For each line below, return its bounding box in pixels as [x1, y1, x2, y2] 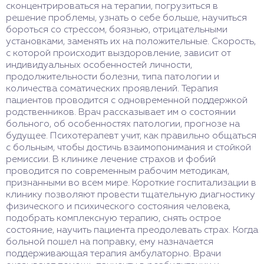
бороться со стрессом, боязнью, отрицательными [6, 25, 227, 35]
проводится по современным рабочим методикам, [6, 167, 229, 177]
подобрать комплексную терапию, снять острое [6, 214, 221, 224]
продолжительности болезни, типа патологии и [6, 72, 219, 82]
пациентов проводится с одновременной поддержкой [6, 96, 247, 106]
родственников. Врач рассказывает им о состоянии [6, 108, 236, 118]
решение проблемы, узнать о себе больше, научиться [6, 14, 247, 24]
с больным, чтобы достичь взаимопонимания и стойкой [6, 143, 251, 153]
